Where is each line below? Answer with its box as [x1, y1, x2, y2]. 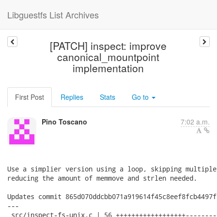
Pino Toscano [42, 117, 87, 126]
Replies [61, 92, 83, 102]
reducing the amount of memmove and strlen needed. [7, 173, 197, 183]
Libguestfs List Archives [7, 8, 99, 21]
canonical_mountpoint [57, 49, 160, 64]
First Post [15, 92, 44, 102]
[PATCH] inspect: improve [50, 38, 167, 53]
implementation [73, 61, 144, 75]
